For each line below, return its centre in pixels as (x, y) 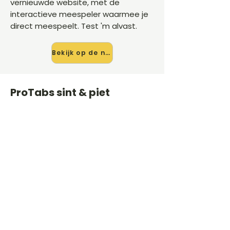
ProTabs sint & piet (60, 92)
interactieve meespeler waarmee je (79, 14)
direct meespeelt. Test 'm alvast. (74, 26)
